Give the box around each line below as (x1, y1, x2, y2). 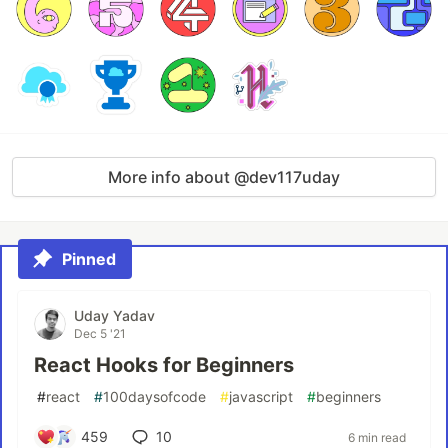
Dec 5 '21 (74, 326, 126, 342)
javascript (229, 388, 293, 406)
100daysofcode (103, 388, 206, 406)
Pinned (62, 249, 116, 270)
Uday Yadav (74, 307, 155, 325)
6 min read (348, 429, 406, 445)
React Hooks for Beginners (34, 353, 294, 378)
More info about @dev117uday (108, 167, 340, 188)
